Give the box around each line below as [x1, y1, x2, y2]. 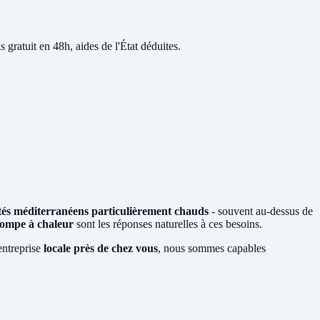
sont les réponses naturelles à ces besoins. [74, 217, 262, 230]
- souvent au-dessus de [209, 204, 313, 217]
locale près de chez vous [44, 241, 158, 254]
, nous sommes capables [158, 241, 266, 254]
